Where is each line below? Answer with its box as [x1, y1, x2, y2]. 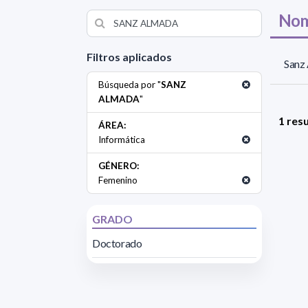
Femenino [98, 174, 137, 186]
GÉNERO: [98, 159, 140, 171]
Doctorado [92, 236, 142, 250]
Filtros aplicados [87, 49, 172, 63]
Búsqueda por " [98, 78, 161, 90]
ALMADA [98, 93, 140, 104]
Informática [98, 133, 145, 145]
